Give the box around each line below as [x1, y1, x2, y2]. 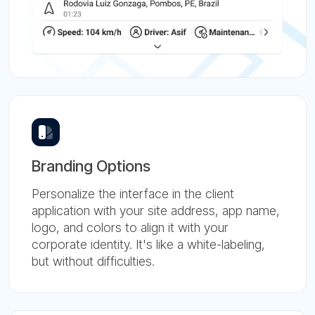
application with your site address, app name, [32, 202, 280, 218]
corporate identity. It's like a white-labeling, [32, 236, 265, 252]
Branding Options [32, 156, 150, 175]
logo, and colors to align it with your [32, 219, 229, 235]
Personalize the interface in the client [32, 186, 234, 201]
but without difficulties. [32, 253, 155, 269]
